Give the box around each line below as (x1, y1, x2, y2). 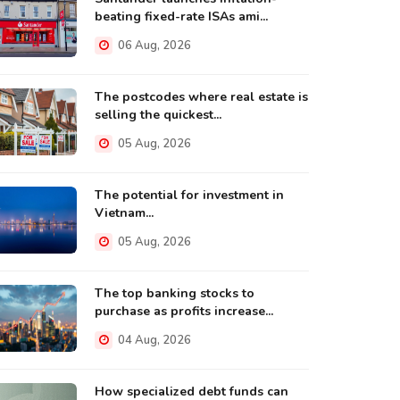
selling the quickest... (95, 106, 221, 123)
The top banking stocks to (95, 285, 254, 302)
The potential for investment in (95, 187, 284, 204)
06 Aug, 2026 (115, 37, 191, 54)
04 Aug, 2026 (115, 332, 191, 348)
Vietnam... (95, 204, 154, 221)
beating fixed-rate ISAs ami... (95, 8, 268, 25)
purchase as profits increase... (95, 303, 273, 320)
